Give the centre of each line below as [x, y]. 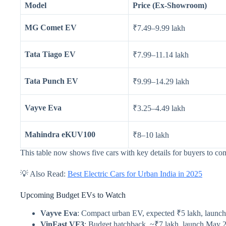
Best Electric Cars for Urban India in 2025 [135, 174]
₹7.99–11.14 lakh [161, 55]
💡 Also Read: [44, 174]
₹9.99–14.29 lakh [161, 82]
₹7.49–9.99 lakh [159, 28]
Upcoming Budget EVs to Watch [73, 195]
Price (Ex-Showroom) [170, 6]
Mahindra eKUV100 [60, 135]
